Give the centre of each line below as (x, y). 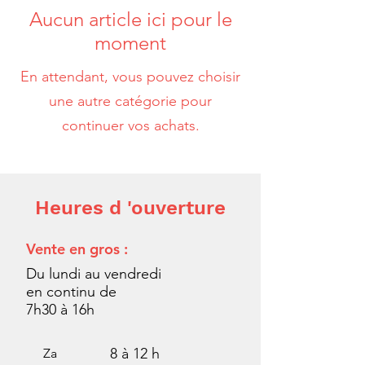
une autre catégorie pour (130, 101)
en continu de (71, 292)
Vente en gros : (77, 249)
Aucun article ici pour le (130, 19)
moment (130, 43)
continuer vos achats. (130, 125)
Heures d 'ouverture (130, 208)
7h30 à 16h (60, 310)
